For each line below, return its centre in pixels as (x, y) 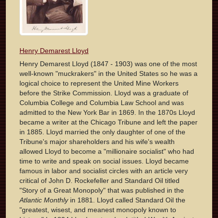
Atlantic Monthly (44, 200)
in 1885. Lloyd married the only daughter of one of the (102, 132)
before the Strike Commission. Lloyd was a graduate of (104, 93)
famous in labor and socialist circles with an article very (104, 171)
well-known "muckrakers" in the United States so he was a (109, 74)
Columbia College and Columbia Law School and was (102, 103)
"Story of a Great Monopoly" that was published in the (102, 191)
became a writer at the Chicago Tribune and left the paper (109, 122)
